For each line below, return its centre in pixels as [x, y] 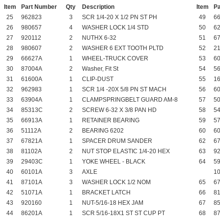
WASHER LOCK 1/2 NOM [116, 182]
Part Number [39, 7]
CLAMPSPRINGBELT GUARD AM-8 [130, 99]
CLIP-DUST [98, 79]
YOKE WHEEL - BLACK [114, 161]
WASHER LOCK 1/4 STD [115, 27]
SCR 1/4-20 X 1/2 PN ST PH [120, 17]
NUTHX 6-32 [99, 38]
